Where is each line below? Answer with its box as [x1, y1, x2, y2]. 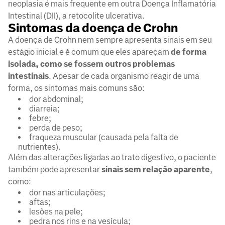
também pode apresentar [8, 165, 101, 175]
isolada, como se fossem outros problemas [8, 59, 175, 69]
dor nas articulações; [29, 188, 105, 198]
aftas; [29, 197, 51, 207]
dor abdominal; [29, 94, 83, 104]
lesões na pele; [29, 207, 83, 217]
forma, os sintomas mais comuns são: [8, 83, 145, 93]
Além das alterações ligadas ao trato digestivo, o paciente [8, 153, 216, 163]
